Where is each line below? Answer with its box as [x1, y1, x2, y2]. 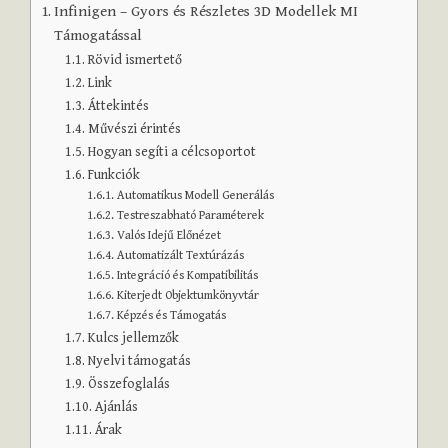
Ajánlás [94, 398, 138, 415]
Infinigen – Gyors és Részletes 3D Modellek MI [54, 2, 359, 20]
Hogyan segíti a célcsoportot [87, 143, 256, 160]
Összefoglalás [87, 375, 170, 392]
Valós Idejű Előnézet [116, 227, 221, 243]
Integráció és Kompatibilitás [116, 267, 258, 283]
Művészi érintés [87, 120, 181, 137]
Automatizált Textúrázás [116, 247, 244, 263]
